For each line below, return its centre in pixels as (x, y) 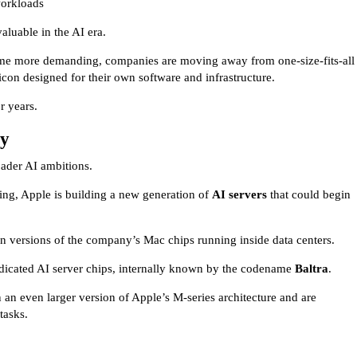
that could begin (309, 194)
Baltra (312, 268)
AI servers (239, 194)
